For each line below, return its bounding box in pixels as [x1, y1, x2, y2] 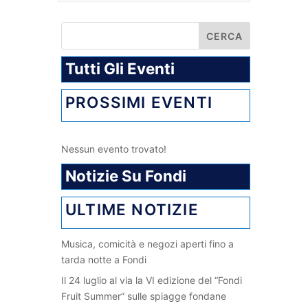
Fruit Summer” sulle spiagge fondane [61, 290, 226, 302]
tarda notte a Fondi [61, 254, 146, 266]
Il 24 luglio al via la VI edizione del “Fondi [61, 274, 242, 287]
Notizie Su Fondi [65, 166, 186, 186]
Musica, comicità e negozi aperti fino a [61, 238, 234, 250]
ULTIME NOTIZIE [65, 200, 199, 219]
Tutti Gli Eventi [65, 59, 175, 78]
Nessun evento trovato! [61, 143, 166, 155]
